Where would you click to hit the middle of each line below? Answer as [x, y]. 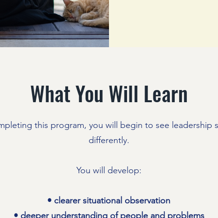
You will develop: [109, 170]
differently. [109, 140]
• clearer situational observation [109, 200]
